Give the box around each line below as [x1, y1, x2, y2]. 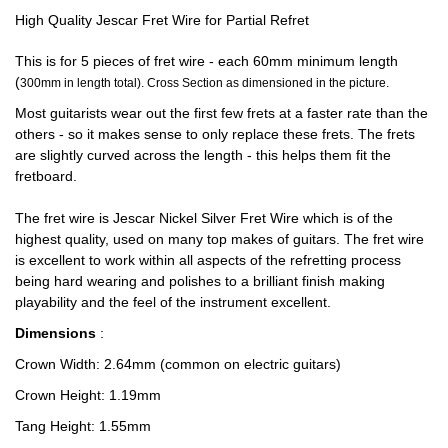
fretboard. [15, 168, 77, 184]
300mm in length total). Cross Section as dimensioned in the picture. [20, 76, 389, 90]
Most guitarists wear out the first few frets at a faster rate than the [15, 105, 428, 121]
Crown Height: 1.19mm [15, 387, 161, 403]
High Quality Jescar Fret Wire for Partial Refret [15, 12, 309, 28]
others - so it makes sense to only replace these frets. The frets [15, 126, 415, 142]
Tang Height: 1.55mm [15, 418, 151, 434]
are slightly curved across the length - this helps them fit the [15, 147, 391, 163]
